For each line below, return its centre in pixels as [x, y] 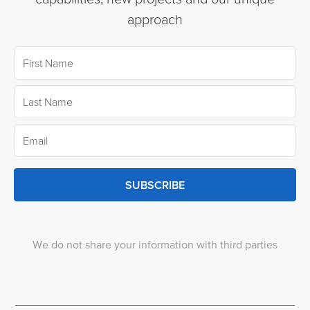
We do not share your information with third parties [155, 245]
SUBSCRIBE [155, 184]
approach [155, 20]
